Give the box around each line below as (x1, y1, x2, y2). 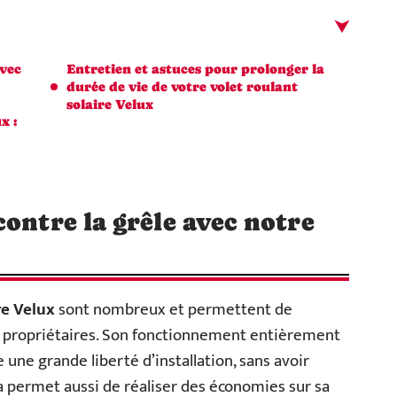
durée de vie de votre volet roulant (66, 79, 298, 94)
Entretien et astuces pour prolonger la (66, 61, 324, 76)
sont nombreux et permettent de (55, 296, 292, 323)
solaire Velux (66, 97, 153, 112)
